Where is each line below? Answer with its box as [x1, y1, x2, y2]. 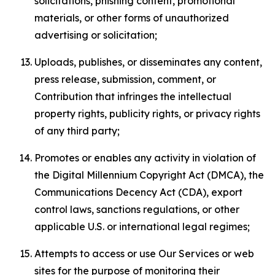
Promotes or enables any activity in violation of [34, 152, 256, 164]
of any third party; [34, 125, 120, 137]
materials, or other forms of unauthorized [34, 12, 229, 24]
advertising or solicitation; [34, 29, 157, 41]
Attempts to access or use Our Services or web [34, 247, 254, 260]
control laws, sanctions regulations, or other [34, 203, 239, 215]
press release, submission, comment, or [34, 73, 216, 85]
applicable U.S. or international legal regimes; [34, 220, 250, 233]
